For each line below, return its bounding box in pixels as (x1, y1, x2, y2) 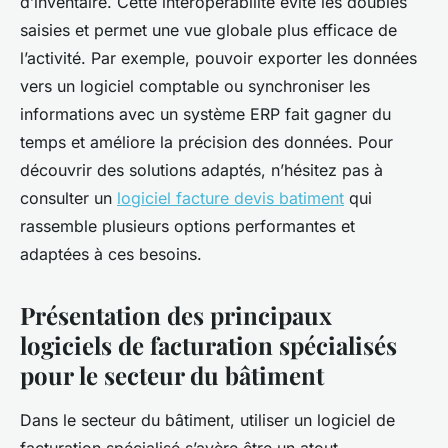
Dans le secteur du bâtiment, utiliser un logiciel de (20, 410, 395, 431)
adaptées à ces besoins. (20, 244, 202, 265)
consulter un (20, 188, 117, 209)
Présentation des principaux (20, 299, 332, 332)
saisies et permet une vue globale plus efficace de (20, 20, 397, 41)
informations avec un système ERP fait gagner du (20, 104, 391, 125)
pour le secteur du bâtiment (20, 359, 324, 392)
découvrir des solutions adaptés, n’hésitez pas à (20, 160, 383, 181)
